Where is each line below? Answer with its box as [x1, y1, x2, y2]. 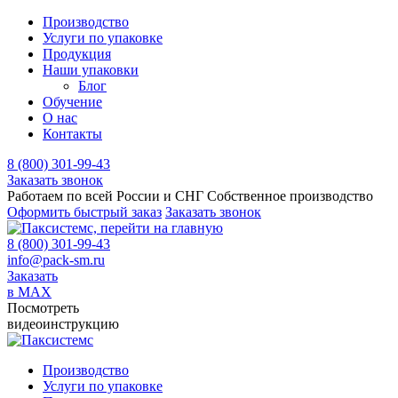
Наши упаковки [43, 62, 139, 77]
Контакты [43, 126, 102, 141]
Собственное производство [207, 188, 373, 203]
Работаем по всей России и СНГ [7, 188, 203, 203]
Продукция [43, 46, 111, 61]
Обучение [43, 94, 102, 109]
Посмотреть [7, 300, 79, 315]
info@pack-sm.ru [7, 252, 105, 267]
